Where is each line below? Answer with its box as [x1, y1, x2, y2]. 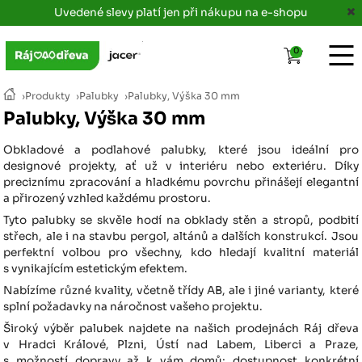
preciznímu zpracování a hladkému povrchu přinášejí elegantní [3, 175, 359, 190]
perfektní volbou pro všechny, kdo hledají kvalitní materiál [3, 246, 359, 260]
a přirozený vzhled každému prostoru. [3, 192, 212, 206]
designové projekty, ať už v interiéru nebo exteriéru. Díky [3, 159, 359, 174]
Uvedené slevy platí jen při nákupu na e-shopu [54, 6, 308, 19]
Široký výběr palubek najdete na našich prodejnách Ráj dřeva [3, 322, 359, 336]
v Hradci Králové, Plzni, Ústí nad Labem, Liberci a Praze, [3, 338, 359, 352]
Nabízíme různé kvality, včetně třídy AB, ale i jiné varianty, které [3, 284, 359, 298]
